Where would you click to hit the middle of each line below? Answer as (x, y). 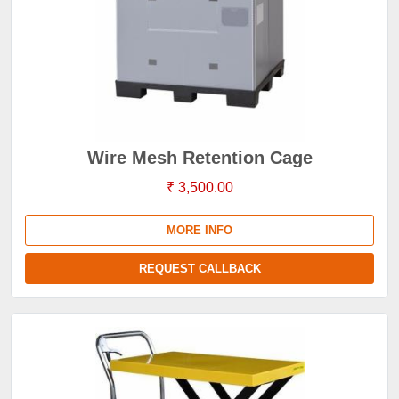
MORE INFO (199, 230)
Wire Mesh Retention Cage (199, 158)
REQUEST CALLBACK (199, 269)
